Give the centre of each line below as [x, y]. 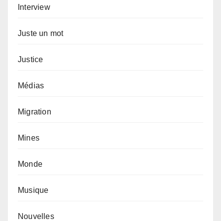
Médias [31, 86]
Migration [35, 112]
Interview [34, 7]
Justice [31, 60]
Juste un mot [41, 34]
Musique [33, 190]
